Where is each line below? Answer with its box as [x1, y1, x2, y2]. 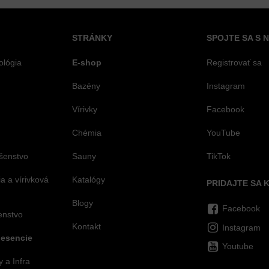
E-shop [72, 57, 101, 67]
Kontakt [72, 221, 101, 231]
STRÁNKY [72, 32, 112, 43]
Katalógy [72, 174, 105, 184]
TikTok [207, 151, 231, 161]
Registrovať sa [207, 57, 262, 67]
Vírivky [72, 104, 97, 114]
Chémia [72, 127, 101, 138]
